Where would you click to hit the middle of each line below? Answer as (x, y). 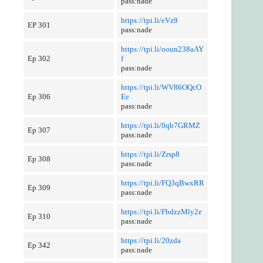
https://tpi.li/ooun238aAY (162, 49)
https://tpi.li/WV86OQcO (161, 87)
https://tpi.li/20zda (151, 240)
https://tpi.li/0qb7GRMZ (160, 125)
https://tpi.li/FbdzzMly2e (161, 212)
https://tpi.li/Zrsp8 (150, 154)
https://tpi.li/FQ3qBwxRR (162, 183)
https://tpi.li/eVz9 (149, 20)
